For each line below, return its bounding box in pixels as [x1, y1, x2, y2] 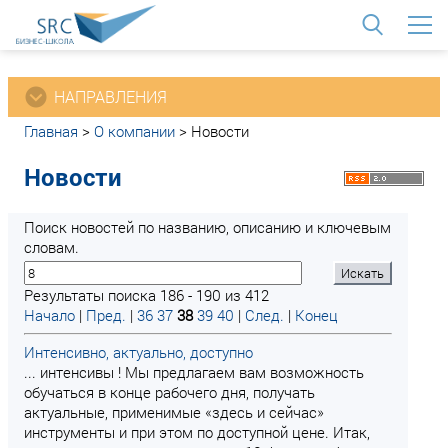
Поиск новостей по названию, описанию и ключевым [24, 217, 391, 237]
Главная [24, 121, 78, 141]
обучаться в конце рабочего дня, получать [24, 382, 315, 402]
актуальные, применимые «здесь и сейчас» [24, 402, 324, 422]
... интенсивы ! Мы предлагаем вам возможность [24, 362, 364, 382]
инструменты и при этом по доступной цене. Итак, [24, 422, 370, 442]
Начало [24, 305, 75, 325]
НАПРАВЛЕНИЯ [54, 86, 167, 107]
